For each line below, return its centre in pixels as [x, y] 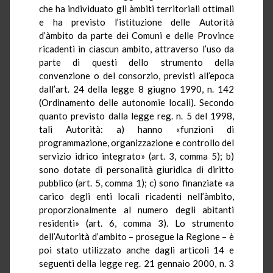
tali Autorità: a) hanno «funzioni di [136, 129]
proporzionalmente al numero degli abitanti [136, 209]
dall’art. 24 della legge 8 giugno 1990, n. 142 [136, 89]
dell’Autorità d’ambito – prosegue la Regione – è [136, 236]
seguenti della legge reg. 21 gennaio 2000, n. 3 [136, 263]
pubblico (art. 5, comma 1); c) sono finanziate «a [136, 183]
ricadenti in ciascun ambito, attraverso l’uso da [136, 48]
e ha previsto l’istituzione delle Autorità [136, 22]
